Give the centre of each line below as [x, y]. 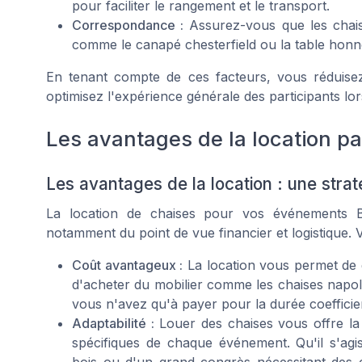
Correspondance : [128, 25]
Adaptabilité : [113, 323]
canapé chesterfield [196, 44]
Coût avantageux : [128, 265]
